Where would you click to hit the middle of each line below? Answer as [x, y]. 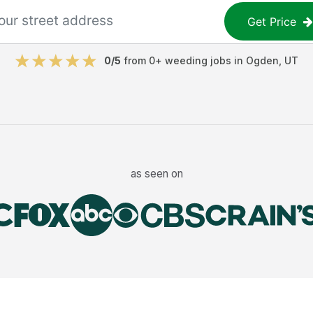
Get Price [272, 21]
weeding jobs [198, 60]
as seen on [156, 173]
